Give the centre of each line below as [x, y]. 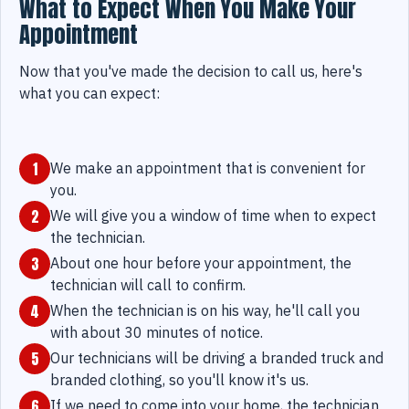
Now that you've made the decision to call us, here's [191, 72]
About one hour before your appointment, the [201, 263]
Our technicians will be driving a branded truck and [217, 358]
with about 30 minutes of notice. [157, 333]
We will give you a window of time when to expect [213, 216]
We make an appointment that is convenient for [208, 168]
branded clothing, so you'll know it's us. [179, 380]
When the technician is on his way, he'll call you [205, 311]
